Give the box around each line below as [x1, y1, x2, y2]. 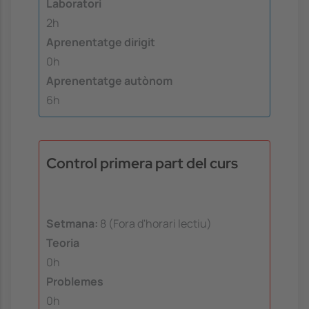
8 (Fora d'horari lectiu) [98, 215, 212, 231]
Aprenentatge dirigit [46, 34, 155, 50]
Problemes [46, 273, 103, 289]
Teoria [46, 235, 79, 250]
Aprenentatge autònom [46, 72, 172, 88]
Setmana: [46, 215, 98, 231]
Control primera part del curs [46, 154, 238, 173]
